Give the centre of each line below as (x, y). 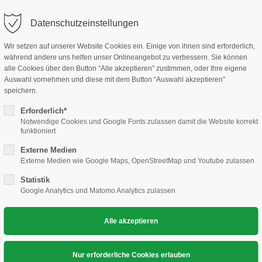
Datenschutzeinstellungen (84, 23)
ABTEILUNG (182, 42)
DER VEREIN (104, 42)
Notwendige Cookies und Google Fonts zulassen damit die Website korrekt (139, 122)
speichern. (20, 91)
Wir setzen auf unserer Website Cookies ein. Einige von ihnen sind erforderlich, (129, 46)
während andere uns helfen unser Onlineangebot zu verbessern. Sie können (125, 57)
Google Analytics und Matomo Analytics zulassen (98, 191)
